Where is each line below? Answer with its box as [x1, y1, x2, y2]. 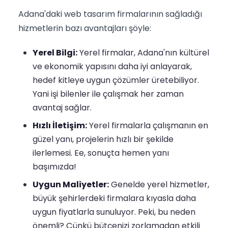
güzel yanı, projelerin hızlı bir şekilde [33, 133, 174, 145]
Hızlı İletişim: [33, 119, 87, 131]
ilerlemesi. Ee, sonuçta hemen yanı [33, 147, 169, 159]
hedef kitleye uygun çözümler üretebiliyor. [33, 74, 199, 86]
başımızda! [33, 160, 76, 173]
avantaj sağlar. [33, 101, 92, 113]
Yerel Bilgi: [33, 46, 77, 59]
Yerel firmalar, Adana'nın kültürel [77, 46, 209, 59]
